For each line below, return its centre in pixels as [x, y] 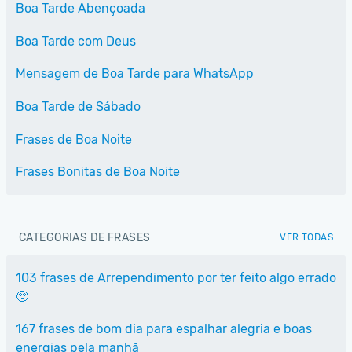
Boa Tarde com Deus [76, 41]
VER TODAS [306, 237]
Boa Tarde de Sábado [78, 106]
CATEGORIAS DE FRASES [85, 237]
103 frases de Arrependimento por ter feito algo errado [176, 277]
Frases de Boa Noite [74, 139]
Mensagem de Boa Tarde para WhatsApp [135, 74]
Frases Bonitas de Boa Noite [98, 172]
